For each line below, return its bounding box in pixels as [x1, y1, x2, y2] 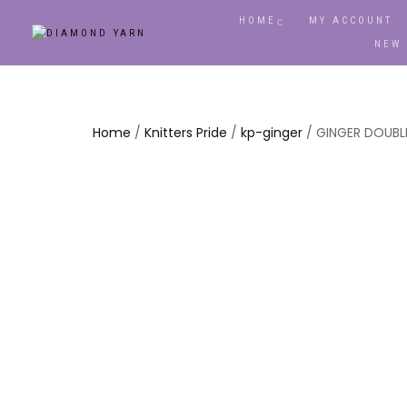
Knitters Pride [144, 124, 227, 142]
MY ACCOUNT [309, 15, 392, 26]
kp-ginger [241, 124, 303, 142]
